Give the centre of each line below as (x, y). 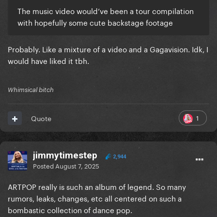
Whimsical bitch (31, 90)
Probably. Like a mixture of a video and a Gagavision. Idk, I (108, 49)
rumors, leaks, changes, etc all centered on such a (95, 198)
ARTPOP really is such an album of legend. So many (97, 186)
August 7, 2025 (77, 165)
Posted (44, 165)
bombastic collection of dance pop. (70, 209)
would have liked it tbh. (48, 60)
